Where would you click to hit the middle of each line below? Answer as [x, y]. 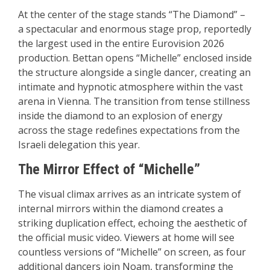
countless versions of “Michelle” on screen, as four [132, 252]
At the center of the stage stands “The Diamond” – [132, 15]
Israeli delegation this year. [79, 145]
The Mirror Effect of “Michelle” [109, 170]
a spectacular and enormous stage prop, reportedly [135, 29]
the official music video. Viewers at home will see [126, 238]
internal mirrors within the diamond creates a [121, 209]
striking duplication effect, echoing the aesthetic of [133, 223]
